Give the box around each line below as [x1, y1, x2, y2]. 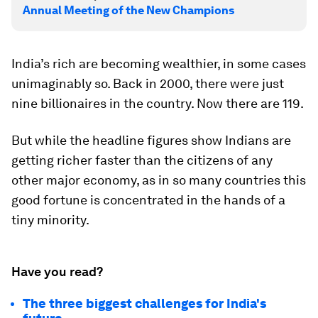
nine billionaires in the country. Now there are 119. [11, 96, 304, 111]
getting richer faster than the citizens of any [11, 153, 273, 168]
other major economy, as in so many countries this [11, 172, 306, 187]
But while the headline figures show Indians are [11, 133, 291, 148]
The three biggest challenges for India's [23, 296, 266, 311]
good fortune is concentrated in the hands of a [11, 192, 285, 207]
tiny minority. [11, 212, 89, 227]
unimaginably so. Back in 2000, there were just [11, 76, 284, 91]
